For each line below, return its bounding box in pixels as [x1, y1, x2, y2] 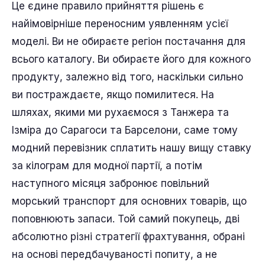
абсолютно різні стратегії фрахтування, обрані [12, 231, 245, 243]
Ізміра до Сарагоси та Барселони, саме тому [12, 124, 238, 136]
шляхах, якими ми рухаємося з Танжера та [12, 106, 229, 118]
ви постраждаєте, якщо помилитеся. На [12, 89, 214, 101]
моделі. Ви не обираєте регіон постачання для [12, 35, 245, 47]
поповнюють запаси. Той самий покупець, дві [12, 213, 240, 225]
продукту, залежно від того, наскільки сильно [12, 71, 243, 83]
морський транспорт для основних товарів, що [12, 195, 247, 207]
